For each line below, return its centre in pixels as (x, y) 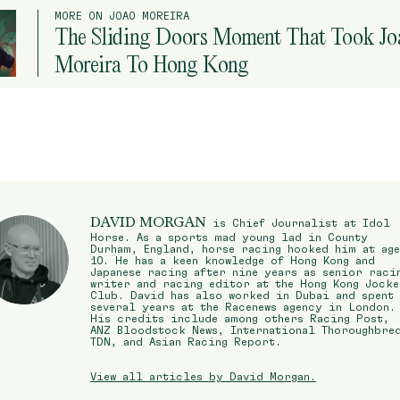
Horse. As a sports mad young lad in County (229, 237)
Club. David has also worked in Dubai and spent (242, 295)
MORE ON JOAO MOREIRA (122, 15)
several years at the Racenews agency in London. (243, 306)
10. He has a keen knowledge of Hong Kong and (233, 260)
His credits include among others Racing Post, (240, 318)
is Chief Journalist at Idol (298, 222)
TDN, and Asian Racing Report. (186, 341)
